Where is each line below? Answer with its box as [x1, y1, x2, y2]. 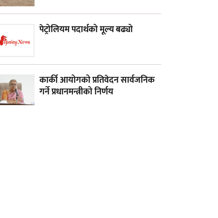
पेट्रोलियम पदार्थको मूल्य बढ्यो [39, 22, 133, 37]
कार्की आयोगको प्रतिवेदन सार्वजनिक [39, 73, 155, 88]
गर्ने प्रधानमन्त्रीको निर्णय [39, 85, 113, 100]
